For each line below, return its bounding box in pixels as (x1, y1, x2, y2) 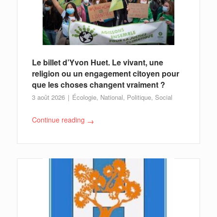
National (100, 93, 123, 102)
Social (155, 93, 172, 102)
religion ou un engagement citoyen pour (32, 68, 179, 79)
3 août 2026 (32, 93, 67, 102)
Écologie (72, 93, 96, 102)
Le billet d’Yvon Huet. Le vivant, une (32, 57, 163, 68)
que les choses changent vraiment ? (32, 79, 165, 91)
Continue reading (32, 115, 85, 125)
